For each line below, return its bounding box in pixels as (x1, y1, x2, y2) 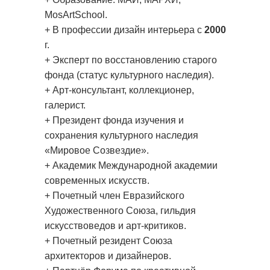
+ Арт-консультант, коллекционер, (45, 85, 194, 95)
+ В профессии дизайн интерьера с (45, 25, 204, 35)
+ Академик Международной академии (45, 160, 218, 171)
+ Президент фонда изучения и (45, 115, 184, 125)
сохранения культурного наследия (45, 130, 198, 140)
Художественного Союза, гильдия (45, 206, 196, 216)
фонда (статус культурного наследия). (45, 70, 214, 80)
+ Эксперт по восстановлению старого (45, 55, 217, 65)
